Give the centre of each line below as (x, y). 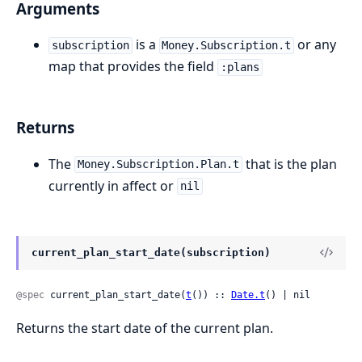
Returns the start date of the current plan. (145, 328)
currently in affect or (113, 185)
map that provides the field (133, 67)
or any (316, 45)
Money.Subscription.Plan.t (158, 164)
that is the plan (289, 164)
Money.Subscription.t (227, 46)
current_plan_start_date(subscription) (151, 252)
